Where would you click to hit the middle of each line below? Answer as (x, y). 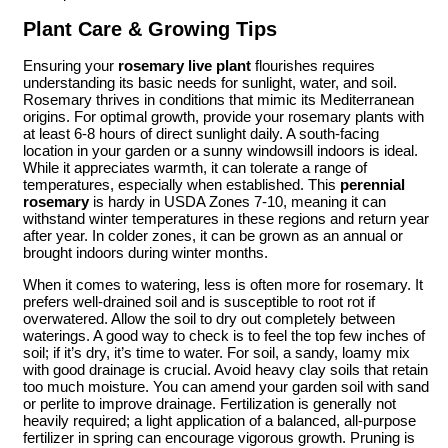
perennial (372, 185)
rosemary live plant (184, 66)
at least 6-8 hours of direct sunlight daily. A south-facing (201, 134)
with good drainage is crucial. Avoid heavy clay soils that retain (225, 370)
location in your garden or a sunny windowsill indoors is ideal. (220, 151)
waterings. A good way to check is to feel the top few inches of (224, 336)
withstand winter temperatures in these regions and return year (226, 219)
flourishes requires (313, 66)
